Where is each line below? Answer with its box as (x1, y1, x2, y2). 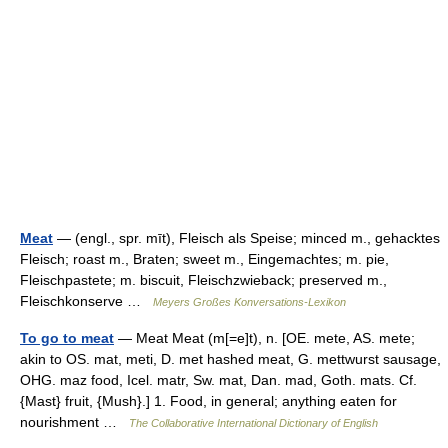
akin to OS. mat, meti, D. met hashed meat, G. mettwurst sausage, (20, 351, 441, 367)
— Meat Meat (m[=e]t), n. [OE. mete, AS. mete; (114, 330, 415, 346)
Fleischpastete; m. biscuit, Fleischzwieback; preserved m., (20, 272, 387, 288)
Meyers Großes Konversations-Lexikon (153, 296, 346, 308)
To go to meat (20, 330, 114, 346)
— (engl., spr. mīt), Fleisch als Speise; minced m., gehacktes (53, 230, 440, 246)
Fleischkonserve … (20, 293, 153, 309)
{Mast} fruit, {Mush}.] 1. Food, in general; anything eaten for (20, 393, 397, 409)
